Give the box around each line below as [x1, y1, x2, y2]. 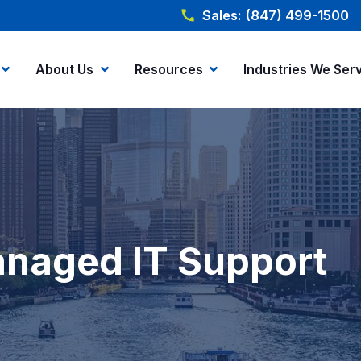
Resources [134, 61, 203, 77]
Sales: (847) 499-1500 [201, 7, 349, 23]
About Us [35, 61, 94, 77]
